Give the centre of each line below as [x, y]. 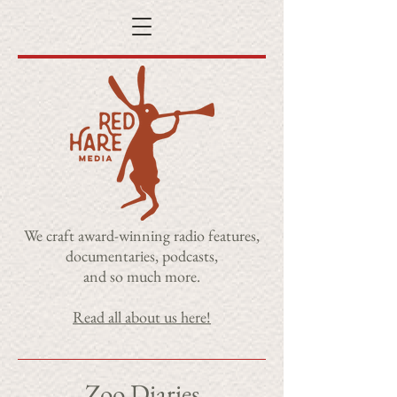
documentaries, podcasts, [142, 256]
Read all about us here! [142, 317]
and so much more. [142, 276]
